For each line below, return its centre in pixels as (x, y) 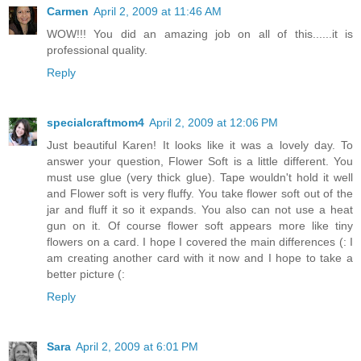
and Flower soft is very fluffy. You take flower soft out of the (200, 194)
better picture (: (86, 274)
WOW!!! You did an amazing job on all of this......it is (200, 34)
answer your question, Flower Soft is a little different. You (200, 162)
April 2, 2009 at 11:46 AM (158, 12)
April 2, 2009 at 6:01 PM (137, 347)
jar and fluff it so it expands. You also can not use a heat (200, 210)
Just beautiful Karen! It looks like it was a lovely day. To (200, 145)
